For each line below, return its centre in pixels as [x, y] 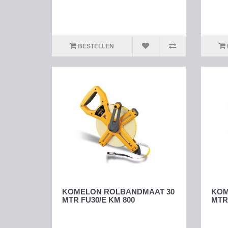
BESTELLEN [96, 47]
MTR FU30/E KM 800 [98, 200]
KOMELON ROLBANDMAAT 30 [118, 192]
